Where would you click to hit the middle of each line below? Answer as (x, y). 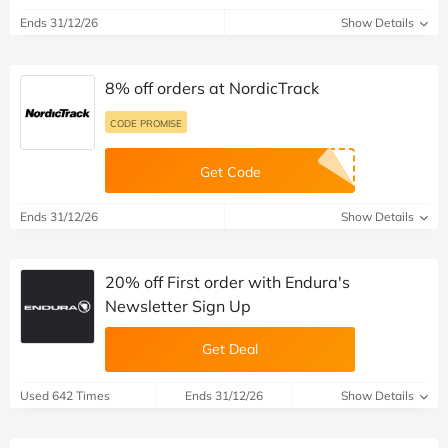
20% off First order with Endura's (227, 281)
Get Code (230, 171)
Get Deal (230, 348)
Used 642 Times (65, 395)
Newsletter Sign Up (178, 305)
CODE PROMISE (146, 122)
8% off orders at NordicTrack (212, 87)
